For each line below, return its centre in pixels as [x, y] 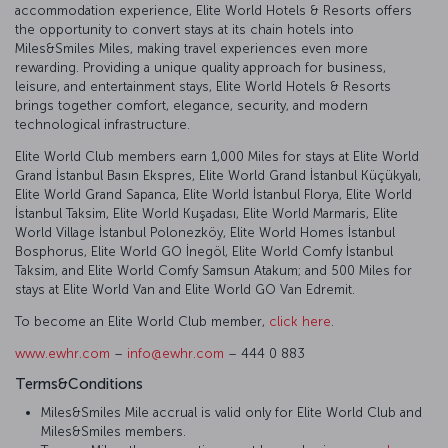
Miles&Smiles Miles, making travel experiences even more [191, 48]
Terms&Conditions [79, 383]
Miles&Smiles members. [113, 431]
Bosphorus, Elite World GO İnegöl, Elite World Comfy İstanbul [204, 251]
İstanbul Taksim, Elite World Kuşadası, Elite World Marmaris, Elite [206, 213]
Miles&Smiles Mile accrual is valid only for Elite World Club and [231, 412]
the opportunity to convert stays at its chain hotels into [184, 29]
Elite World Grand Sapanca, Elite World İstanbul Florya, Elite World [213, 194]
